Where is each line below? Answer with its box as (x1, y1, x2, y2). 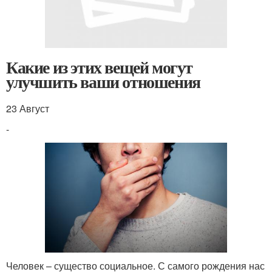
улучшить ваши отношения (6, 69, 200, 94)
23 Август (6, 101, 49, 115)
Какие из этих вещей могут (6, 54, 192, 80)
